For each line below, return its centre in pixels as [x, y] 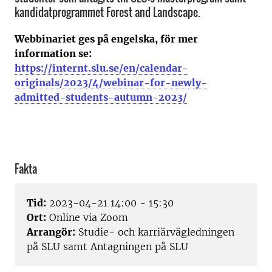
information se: [54, 53]
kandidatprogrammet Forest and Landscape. [107, 12]
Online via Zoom [87, 218]
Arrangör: [51, 232]
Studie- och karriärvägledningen [155, 232]
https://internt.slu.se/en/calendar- [101, 68]
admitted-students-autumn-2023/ [101, 97]
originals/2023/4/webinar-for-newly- [111, 83]
